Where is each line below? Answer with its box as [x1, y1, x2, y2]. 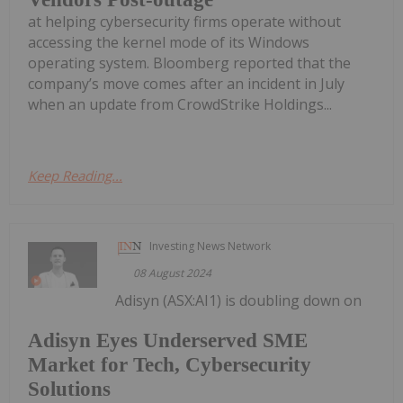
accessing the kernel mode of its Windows [28, 31, 309, 52]
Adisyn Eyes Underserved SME [28, 329, 308, 353]
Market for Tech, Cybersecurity [28, 354, 311, 377]
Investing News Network [149, 237, 272, 254]
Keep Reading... [28, 166, 122, 184]
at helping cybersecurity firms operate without [28, 11, 341, 31]
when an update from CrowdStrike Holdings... [28, 94, 332, 114]
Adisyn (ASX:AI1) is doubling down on [115, 290, 363, 310]
